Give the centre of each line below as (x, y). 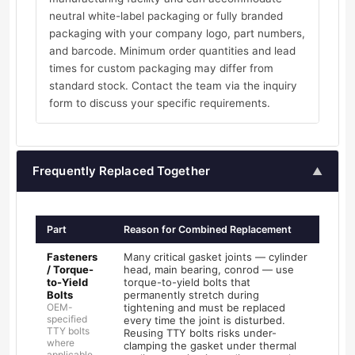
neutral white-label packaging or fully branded (166, 16)
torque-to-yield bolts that (187, 282)
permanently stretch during (191, 295)
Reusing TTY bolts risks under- (200, 333)
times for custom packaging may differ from (161, 69)
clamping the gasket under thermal (210, 346)
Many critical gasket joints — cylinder (216, 257)
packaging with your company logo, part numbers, (177, 34)
